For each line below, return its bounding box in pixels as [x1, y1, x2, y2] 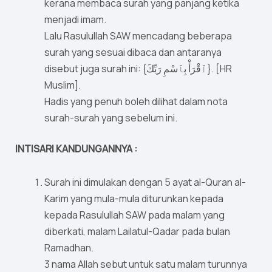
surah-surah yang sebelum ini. [44, 111, 177, 125]
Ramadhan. [44, 241, 97, 255]
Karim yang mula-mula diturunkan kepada [44, 192, 223, 206]
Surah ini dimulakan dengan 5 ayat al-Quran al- [44, 175, 246, 189]
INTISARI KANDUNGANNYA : [15, 142, 137, 156]
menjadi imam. [44, 13, 108, 27]
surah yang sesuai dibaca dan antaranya [44, 46, 222, 59]
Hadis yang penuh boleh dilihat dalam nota [44, 95, 228, 109]
